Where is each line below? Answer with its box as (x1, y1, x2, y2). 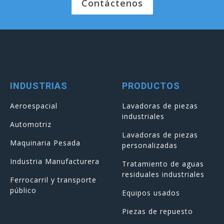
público (10, 185, 36, 195)
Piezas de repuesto (122, 206, 193, 216)
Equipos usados (122, 187, 180, 197)
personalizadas (122, 140, 177, 150)
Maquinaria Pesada (10, 137, 80, 147)
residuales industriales (122, 169, 204, 179)
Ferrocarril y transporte (10, 174, 96, 184)
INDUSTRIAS (10, 80, 67, 91)
